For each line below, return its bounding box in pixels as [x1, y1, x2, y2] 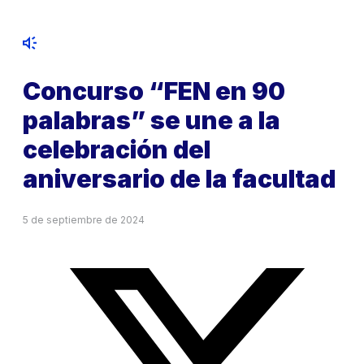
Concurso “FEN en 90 [23, 76, 285, 106]
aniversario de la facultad [23, 164, 336, 194]
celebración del [23, 135, 210, 165]
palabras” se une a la [23, 106, 280, 136]
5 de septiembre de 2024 [23, 214, 145, 227]
